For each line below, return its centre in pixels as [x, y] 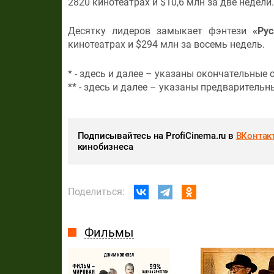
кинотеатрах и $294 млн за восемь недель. [166, 45]
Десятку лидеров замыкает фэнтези [160, 31]
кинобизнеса [105, 146]
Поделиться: [96, 191]
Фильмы [109, 232]
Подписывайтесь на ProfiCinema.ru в [157, 135]
